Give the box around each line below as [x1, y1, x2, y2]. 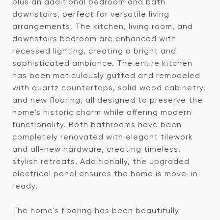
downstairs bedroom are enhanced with [12, 34, 176, 43]
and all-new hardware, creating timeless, [12, 144, 181, 154]
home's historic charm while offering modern [12, 108, 192, 117]
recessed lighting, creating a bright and [12, 46, 176, 55]
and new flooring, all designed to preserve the [12, 95, 203, 105]
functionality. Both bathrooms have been [12, 120, 182, 129]
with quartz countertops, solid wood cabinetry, [12, 83, 206, 92]
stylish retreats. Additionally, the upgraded [12, 157, 190, 166]
